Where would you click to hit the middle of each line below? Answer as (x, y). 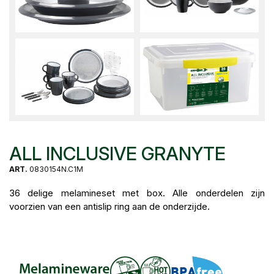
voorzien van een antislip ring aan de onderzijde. (109, 207)
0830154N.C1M (55, 169)
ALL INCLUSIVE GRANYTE (117, 154)
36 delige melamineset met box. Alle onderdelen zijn (137, 193)
